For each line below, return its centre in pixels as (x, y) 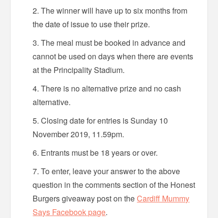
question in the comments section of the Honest (114, 185)
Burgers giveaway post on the (85, 199)
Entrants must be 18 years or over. (100, 153)
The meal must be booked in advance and (113, 43)
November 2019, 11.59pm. (79, 134)
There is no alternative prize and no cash (111, 89)
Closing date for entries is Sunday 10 (105, 121)
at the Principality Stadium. (79, 70)
